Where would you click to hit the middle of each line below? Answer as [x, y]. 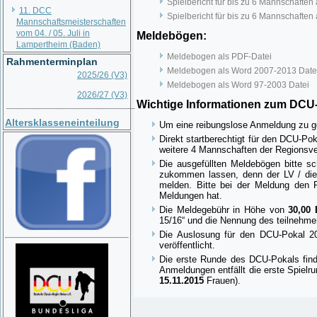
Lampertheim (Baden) [58, 45]
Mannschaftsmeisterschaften [71, 22]
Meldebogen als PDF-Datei [219, 57]
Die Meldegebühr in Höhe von [224, 210]
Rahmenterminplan [52, 62]
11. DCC [35, 11]
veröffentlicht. [187, 245]
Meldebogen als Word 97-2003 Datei [238, 85]
